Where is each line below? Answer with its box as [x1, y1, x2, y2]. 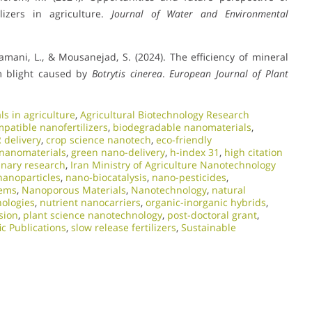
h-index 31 [170, 145, 219, 159]
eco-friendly [156, 132, 212, 146]
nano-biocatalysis [65, 170, 147, 184]
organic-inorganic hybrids [146, 195, 266, 209]
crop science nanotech [46, 132, 151, 146]
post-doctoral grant [167, 208, 257, 221]
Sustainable [181, 220, 236, 234]
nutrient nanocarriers [40, 195, 141, 209]
